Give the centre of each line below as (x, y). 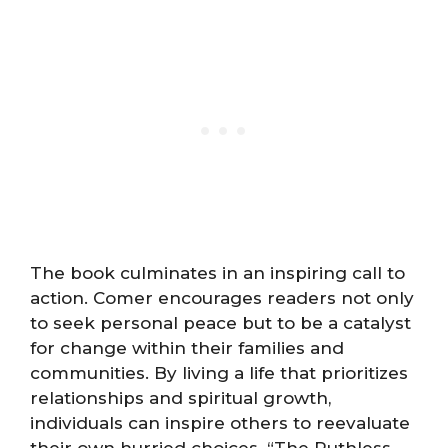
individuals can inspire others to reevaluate (220, 422)
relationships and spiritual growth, (180, 397)
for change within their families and (187, 347)
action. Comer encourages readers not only (222, 297)
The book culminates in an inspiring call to (217, 272)
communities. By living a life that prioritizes (219, 372)
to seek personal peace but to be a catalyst (220, 322)
